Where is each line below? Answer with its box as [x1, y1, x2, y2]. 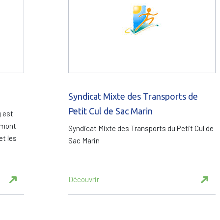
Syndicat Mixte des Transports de [68, 91, 198, 101]
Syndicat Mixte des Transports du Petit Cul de [68, 124, 214, 133]
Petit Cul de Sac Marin [68, 106, 153, 116]
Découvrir [68, 175, 99, 184]
